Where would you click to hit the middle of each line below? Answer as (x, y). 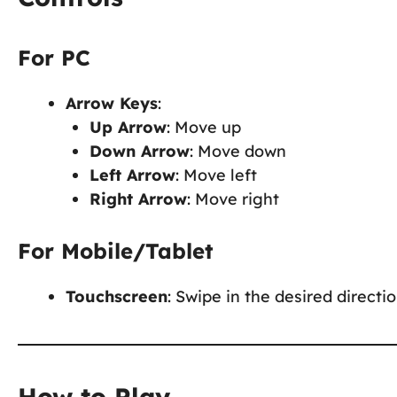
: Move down (238, 151)
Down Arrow (140, 151)
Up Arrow (128, 127)
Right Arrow (138, 198)
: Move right (233, 198)
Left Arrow (132, 175)
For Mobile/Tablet (116, 250)
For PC (54, 57)
